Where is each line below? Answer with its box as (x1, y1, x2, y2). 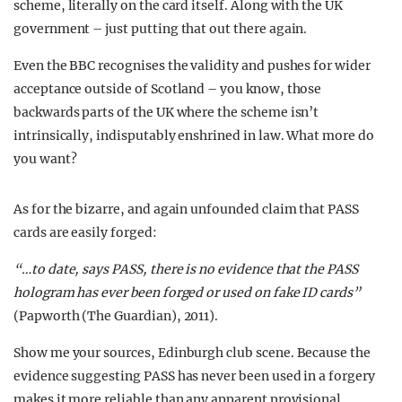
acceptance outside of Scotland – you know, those (13, 81, 322, 97)
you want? (13, 151, 77, 167)
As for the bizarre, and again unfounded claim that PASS (13, 201, 359, 217)
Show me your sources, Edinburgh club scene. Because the (13, 345, 371, 361)
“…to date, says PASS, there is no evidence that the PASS (13, 261, 358, 277)
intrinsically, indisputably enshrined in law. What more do (13, 127, 374, 144)
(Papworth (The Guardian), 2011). (13, 308, 219, 324)
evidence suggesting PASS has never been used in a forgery (13, 368, 375, 384)
